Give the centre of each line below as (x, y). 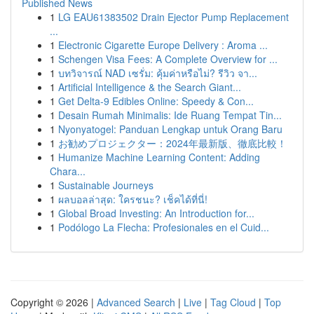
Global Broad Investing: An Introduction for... (156, 213)
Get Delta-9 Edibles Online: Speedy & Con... (156, 101)
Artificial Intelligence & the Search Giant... (150, 87)
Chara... (68, 171)
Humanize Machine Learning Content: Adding (159, 157)
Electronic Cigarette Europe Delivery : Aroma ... (163, 45)
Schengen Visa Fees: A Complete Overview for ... (168, 59)
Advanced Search (136, 302)
